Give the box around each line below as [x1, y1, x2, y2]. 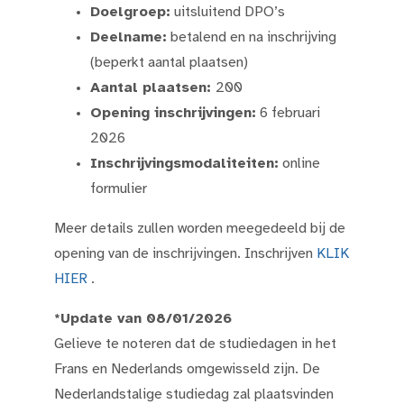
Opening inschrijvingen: [90, 106, 256, 121]
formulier [90, 181, 147, 197]
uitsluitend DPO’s [170, 5, 285, 20]
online [279, 156, 320, 171]
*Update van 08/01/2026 [54, 311, 232, 326]
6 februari [256, 106, 320, 121]
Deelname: [90, 30, 167, 45]
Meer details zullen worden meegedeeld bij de [54, 221, 345, 236]
